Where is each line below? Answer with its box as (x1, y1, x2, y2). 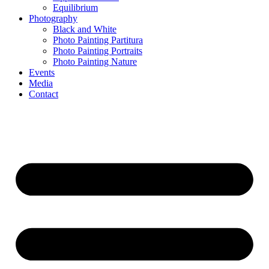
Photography (29, 13, 77, 23)
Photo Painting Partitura (53, 35, 143, 45)
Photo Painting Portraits (53, 46, 142, 56)
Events (29, 67, 55, 77)
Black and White (53, 24, 116, 34)
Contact (29, 89, 58, 99)
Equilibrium (53, 2, 98, 13)
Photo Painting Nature (53, 56, 137, 67)
